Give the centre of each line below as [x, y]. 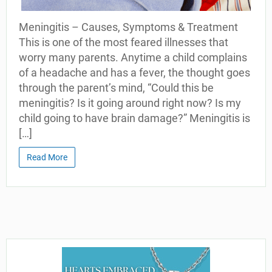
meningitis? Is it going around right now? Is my [130, 103]
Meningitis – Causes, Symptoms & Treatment [128, 27]
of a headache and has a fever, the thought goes [134, 72]
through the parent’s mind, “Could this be [116, 87]
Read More [47, 157]
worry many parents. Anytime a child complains [133, 57]
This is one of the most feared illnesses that [124, 42]
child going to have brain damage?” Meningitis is [134, 118]
